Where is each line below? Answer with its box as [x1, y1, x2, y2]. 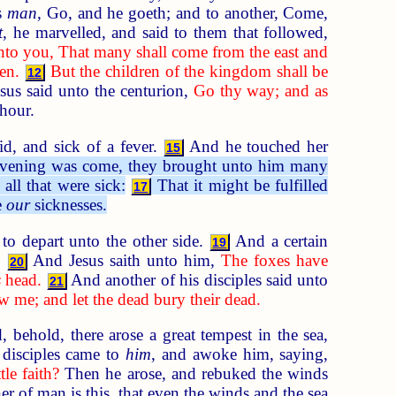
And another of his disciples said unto [66, 270, 329, 289]
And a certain [230, 231, 329, 250]
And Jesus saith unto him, [27, 250, 222, 270]
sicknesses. [29, 194, 107, 214]
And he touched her [183, 136, 329, 156]
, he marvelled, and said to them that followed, [3, 23, 329, 42]
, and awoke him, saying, [151, 345, 329, 364]
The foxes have [221, 250, 329, 270]
